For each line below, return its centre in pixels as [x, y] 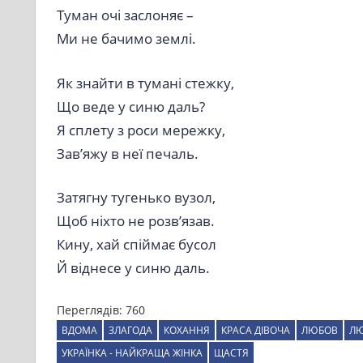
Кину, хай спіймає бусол [136, 245]
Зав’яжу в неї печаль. [127, 153]
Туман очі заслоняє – [125, 15]
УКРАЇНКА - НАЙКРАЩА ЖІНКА [132, 352]
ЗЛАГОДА [130, 330]
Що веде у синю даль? [130, 106]
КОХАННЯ [186, 330]
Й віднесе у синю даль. [133, 268]
